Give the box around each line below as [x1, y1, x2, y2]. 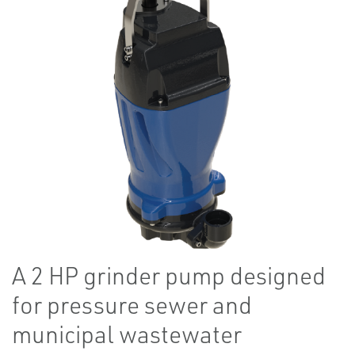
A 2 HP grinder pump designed [12, 261, 326, 290]
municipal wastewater [12, 319, 242, 349]
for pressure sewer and [12, 290, 252, 319]
